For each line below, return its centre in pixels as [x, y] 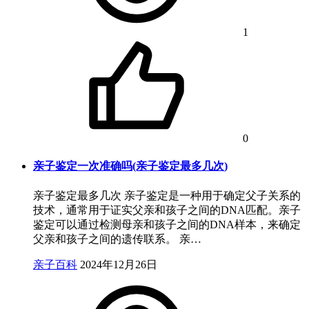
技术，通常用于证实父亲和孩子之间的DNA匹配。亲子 [167, 210]
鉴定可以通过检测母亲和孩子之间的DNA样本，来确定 [167, 224]
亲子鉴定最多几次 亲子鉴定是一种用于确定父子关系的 [167, 195]
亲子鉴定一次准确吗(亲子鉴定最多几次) [130, 166]
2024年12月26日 [119, 264]
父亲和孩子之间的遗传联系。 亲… [117, 239]
